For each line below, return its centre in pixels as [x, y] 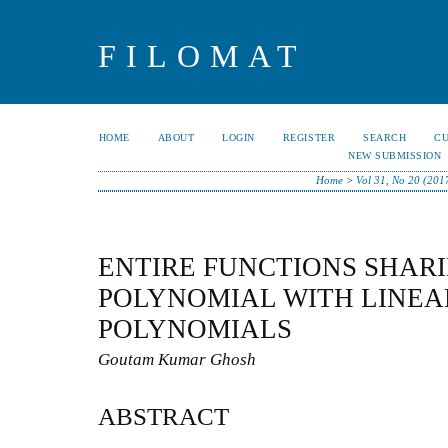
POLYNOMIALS [195, 328]
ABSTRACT [163, 416]
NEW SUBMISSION [395, 155]
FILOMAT [202, 56]
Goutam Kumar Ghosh [177, 359]
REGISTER [309, 137]
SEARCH [385, 137]
